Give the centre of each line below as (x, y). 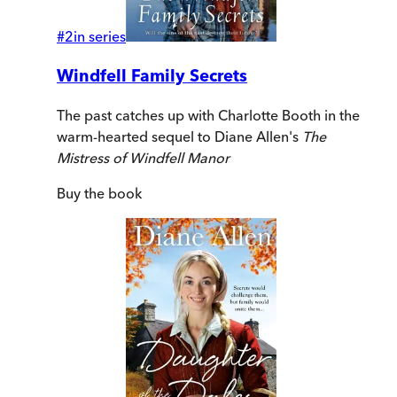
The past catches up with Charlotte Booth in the (208, 116)
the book (111, 194)
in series (100, 36)
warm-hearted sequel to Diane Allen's (179, 137)
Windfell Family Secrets (152, 75)
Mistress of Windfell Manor (143, 158)
